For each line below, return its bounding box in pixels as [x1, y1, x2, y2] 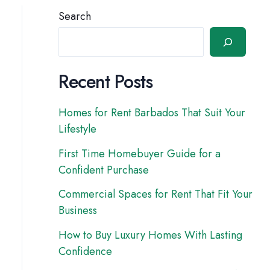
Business [58, 202, 97, 219]
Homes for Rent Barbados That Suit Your [58, 105, 245, 121]
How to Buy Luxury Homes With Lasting [58, 227, 242, 243]
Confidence [58, 243, 112, 259]
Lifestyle [58, 121, 96, 137]
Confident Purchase [58, 162, 149, 178]
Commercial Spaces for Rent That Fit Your [58, 186, 253, 202]
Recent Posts [58, 67, 152, 95]
